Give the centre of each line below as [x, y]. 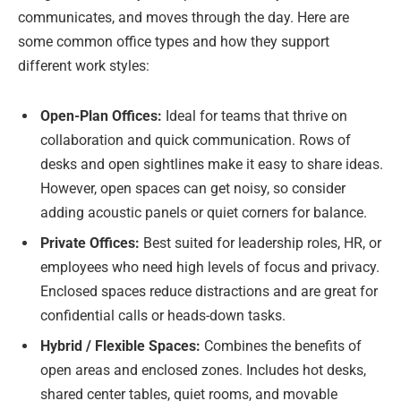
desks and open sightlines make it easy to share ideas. [212, 164]
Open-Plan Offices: [103, 115]
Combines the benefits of [283, 346]
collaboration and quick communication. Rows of [196, 140]
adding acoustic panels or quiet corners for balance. [204, 212]
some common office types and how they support [174, 42]
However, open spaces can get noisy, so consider [193, 188]
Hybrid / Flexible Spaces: [122, 346]
